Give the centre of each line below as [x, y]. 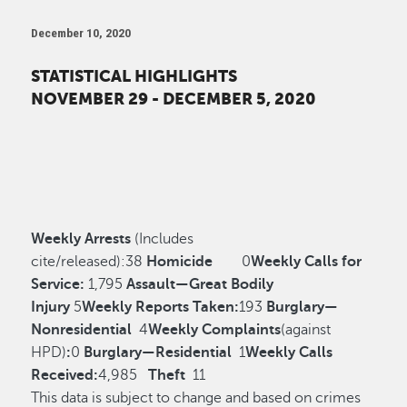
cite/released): [79, 261]
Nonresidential [84, 329]
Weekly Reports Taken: [161, 307]
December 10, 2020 [81, 33]
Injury [51, 307]
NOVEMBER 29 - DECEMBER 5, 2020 [174, 99]
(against [306, 329]
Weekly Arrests [83, 238]
